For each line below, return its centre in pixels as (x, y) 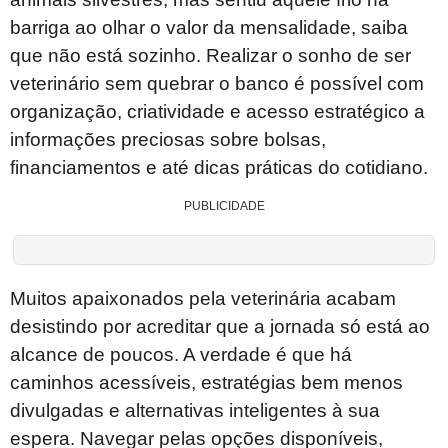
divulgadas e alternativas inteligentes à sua (195, 410)
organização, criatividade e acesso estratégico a (217, 112)
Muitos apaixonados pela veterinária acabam (203, 298)
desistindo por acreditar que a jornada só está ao (220, 326)
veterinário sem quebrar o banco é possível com (217, 84)
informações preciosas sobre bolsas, (168, 140)
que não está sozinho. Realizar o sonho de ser (210, 56)
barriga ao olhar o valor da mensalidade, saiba (209, 28)
